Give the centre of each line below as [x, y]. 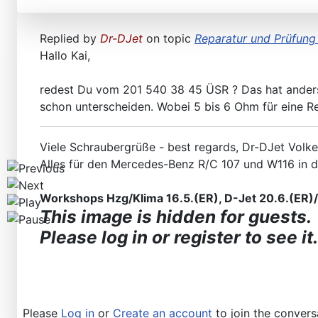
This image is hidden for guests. [176, 217]
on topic [169, 39]
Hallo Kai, [65, 56]
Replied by [70, 39]
